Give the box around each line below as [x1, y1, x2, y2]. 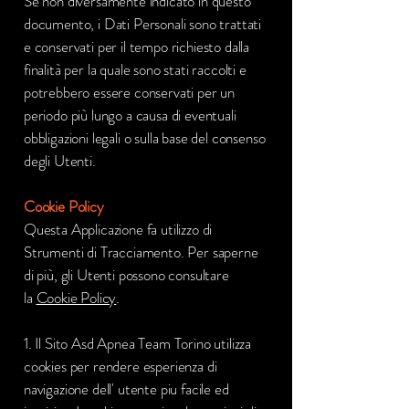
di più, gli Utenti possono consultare [24, 264, 229, 286]
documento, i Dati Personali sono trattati [24, 13, 262, 35]
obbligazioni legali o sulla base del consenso [24, 127, 266, 149]
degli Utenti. [24, 150, 96, 172]
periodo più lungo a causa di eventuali [24, 104, 236, 126]
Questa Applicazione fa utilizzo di [24, 218, 213, 240]
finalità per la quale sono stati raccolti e [24, 58, 246, 80]
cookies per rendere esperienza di [24, 355, 217, 377]
